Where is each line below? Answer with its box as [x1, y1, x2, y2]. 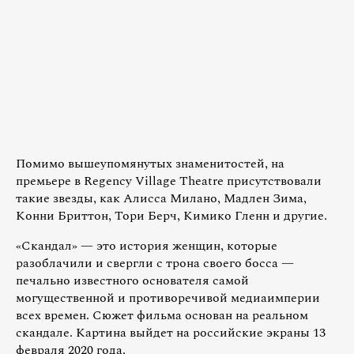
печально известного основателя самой [16, 271, 249, 291]
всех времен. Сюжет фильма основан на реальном [16, 306, 308, 326]
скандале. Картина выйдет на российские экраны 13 [16, 323, 326, 343]
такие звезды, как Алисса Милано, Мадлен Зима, [16, 189, 307, 209]
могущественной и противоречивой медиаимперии [16, 288, 320, 308]
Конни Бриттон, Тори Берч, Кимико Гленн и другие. [16, 206, 327, 226]
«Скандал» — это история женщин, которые [16, 236, 277, 256]
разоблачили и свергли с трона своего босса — [16, 254, 294, 273]
